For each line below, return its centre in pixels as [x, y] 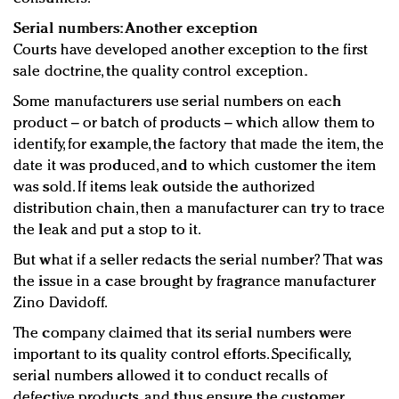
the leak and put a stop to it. [108, 230]
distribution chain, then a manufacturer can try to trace [199, 208]
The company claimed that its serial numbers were [183, 333]
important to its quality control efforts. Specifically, [182, 354]
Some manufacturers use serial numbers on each [178, 102]
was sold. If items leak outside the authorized [164, 187]
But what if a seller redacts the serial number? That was [198, 260]
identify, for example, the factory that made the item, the [199, 144]
